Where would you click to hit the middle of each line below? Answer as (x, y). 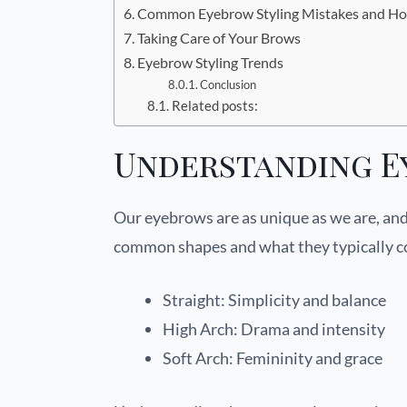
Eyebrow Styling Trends (211, 62)
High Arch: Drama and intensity (274, 328)
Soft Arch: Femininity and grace (273, 357)
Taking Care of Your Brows (219, 37)
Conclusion (228, 84)
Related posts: (214, 105)
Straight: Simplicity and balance (274, 299)
